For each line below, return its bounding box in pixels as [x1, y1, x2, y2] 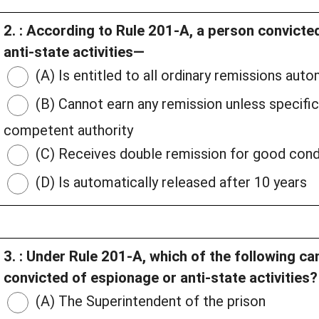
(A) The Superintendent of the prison [32, 293, 266, 310]
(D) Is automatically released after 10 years [32, 174, 307, 192]
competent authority [4, 122, 133, 140]
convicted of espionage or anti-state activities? [4, 269, 318, 287]
